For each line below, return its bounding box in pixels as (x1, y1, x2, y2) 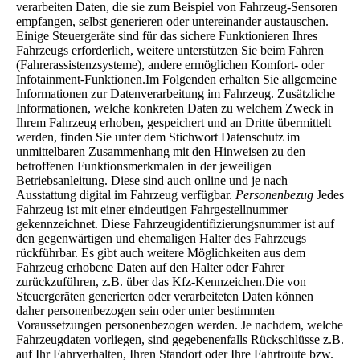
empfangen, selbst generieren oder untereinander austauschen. (16, 14, 329, 28)
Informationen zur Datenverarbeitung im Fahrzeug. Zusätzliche (16, 86, 335, 100)
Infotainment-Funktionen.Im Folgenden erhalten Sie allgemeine (16, 72, 337, 86)
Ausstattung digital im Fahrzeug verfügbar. (16, 187, 235, 202)
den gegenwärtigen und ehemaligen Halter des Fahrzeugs (16, 231, 306, 245)
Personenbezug (235, 187, 313, 202)
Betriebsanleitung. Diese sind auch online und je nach (16, 173, 288, 187)
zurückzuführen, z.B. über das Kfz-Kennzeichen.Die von (16, 274, 306, 288)
